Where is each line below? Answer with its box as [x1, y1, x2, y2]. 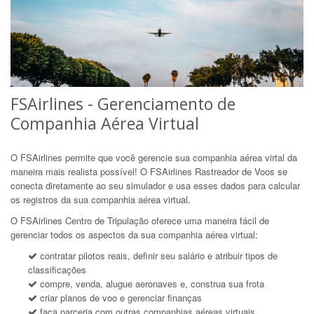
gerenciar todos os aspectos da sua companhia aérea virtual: [11, 227, 258, 241]
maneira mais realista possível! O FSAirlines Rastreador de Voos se [11, 164, 287, 178]
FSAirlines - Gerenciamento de [11, 92, 235, 115]
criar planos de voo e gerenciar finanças [37, 290, 202, 304]
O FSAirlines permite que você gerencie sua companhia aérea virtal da [11, 150, 297, 164]
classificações [28, 262, 86, 276]
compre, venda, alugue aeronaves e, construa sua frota [37, 276, 264, 290]
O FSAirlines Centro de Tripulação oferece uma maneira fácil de [11, 213, 269, 227]
